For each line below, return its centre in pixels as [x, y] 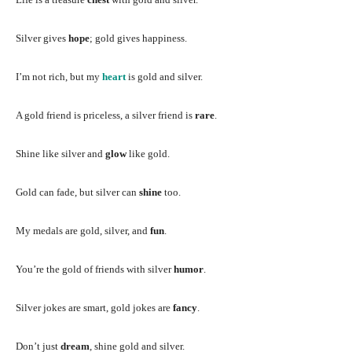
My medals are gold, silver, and [83, 230]
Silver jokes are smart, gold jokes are [94, 307]
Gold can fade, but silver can [77, 192]
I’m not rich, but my [59, 76]
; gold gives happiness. [138, 38]
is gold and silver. [165, 76]
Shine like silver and [60, 153]
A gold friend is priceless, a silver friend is [105, 115]
